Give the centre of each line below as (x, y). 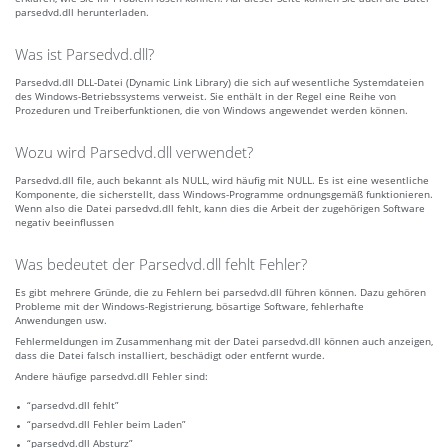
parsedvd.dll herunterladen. (82, 12)
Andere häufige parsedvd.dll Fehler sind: (111, 376)
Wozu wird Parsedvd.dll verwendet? (134, 152)
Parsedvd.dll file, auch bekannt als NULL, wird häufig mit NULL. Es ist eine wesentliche (222, 180)
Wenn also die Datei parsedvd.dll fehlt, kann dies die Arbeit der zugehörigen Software (220, 208)
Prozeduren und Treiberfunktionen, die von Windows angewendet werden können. (211, 110)
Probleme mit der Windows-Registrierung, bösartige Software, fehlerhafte (189, 306)
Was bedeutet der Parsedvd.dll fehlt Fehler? (161, 264)
